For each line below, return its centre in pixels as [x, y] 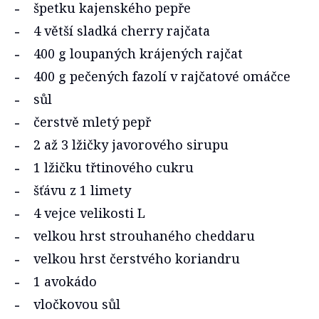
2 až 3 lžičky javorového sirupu [131, 145]
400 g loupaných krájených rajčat [138, 54]
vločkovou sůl [77, 304]
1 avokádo [65, 282]
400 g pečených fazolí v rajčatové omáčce [162, 77]
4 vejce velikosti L [89, 213]
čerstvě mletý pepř [92, 122]
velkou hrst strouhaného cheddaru [144, 236]
